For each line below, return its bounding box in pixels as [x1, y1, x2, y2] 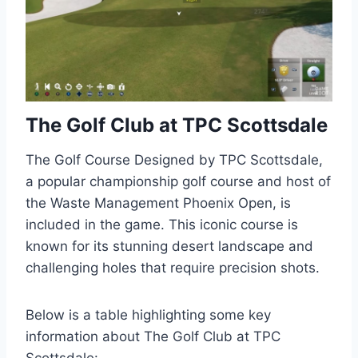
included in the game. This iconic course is [26, 217, 298, 233]
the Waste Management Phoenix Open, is [26, 195, 291, 212]
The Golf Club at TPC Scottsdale [26, 113, 328, 137]
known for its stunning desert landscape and [26, 238, 313, 255]
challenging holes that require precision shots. [26, 260, 320, 276]
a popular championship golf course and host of [26, 173, 331, 190]
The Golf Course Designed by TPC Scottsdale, [26, 152, 323, 169]
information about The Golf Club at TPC [26, 328, 280, 345]
